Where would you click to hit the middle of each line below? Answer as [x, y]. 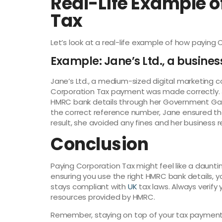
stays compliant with [89, 186]
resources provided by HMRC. [103, 197]
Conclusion [99, 144]
